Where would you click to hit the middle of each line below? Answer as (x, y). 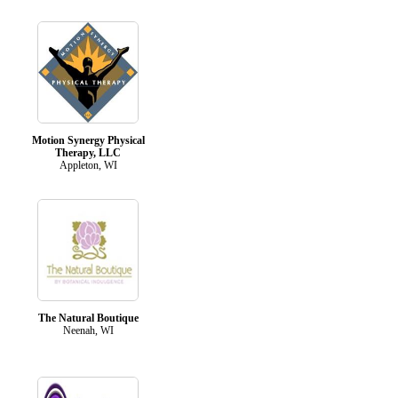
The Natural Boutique (88, 318)
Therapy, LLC (88, 152)
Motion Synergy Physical (88, 140)
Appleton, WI (88, 165)
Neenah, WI (88, 330)
